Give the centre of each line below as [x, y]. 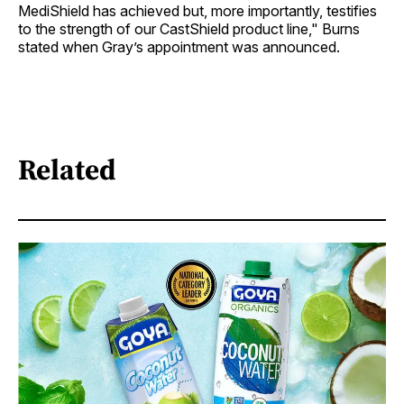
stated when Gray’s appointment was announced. [179, 46]
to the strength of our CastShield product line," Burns [189, 28]
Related [67, 170]
